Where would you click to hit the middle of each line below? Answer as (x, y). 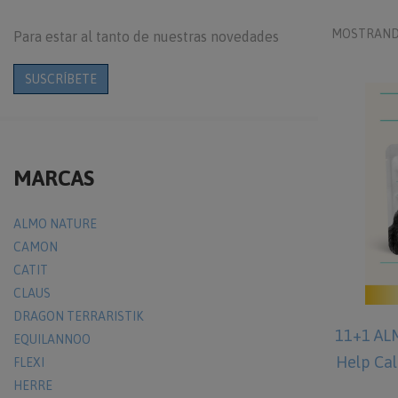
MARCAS (54, 178)
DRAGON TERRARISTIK (78, 316)
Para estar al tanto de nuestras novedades (146, 36)
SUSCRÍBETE (61, 79)
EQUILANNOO (52, 339)
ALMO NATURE (55, 224)
